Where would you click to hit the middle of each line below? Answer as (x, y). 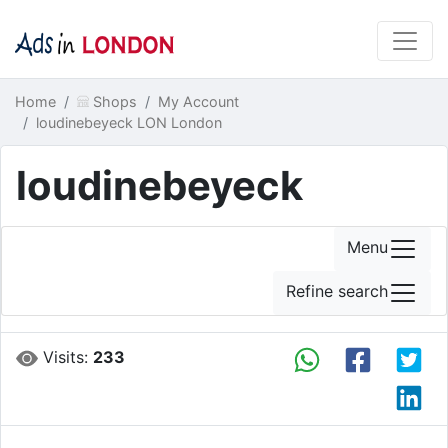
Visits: (66, 357)
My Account (198, 101)
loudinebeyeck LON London (129, 122)
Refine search (337, 291)
